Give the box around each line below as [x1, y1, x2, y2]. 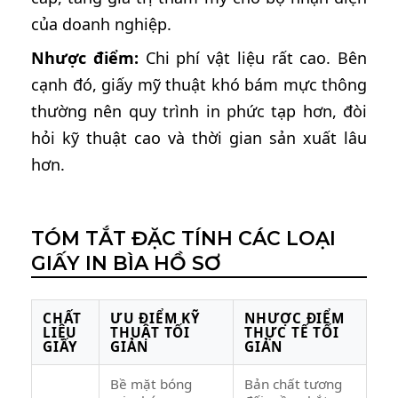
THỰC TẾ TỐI [244, 323, 339, 342]
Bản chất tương [244, 375, 342, 394]
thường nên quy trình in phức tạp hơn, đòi [31, 99, 367, 122]
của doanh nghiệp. [31, 12, 171, 35]
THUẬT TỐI [110, 323, 190, 342]
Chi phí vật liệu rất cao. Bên [138, 46, 367, 68]
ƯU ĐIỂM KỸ [110, 309, 201, 328]
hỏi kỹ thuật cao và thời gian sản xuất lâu [31, 126, 367, 148]
